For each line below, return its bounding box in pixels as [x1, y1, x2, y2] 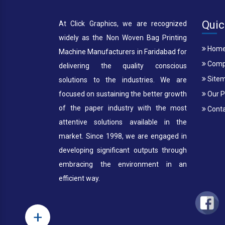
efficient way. [59, 174, 100, 182]
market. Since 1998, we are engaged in [59, 132, 187, 140]
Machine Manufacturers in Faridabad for [59, 48, 187, 56]
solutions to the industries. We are [59, 76, 187, 84]
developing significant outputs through [59, 146, 187, 154]
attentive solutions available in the [59, 118, 187, 126]
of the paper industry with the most [59, 104, 187, 112]
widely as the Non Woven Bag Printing [59, 34, 187, 42]
